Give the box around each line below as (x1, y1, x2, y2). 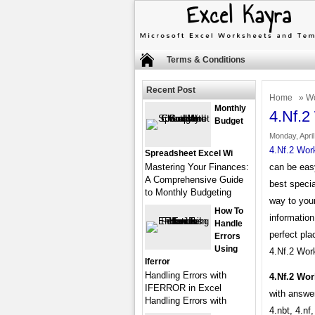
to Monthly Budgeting (145, 187, 231, 198)
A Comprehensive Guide (145, 174, 243, 185)
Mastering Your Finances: (145, 162, 249, 172)
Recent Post (146, 85, 195, 95)
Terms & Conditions (167, 55, 245, 65)
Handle (214, 219, 243, 229)
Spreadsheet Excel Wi (145, 148, 233, 158)
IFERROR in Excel (145, 283, 221, 293)
